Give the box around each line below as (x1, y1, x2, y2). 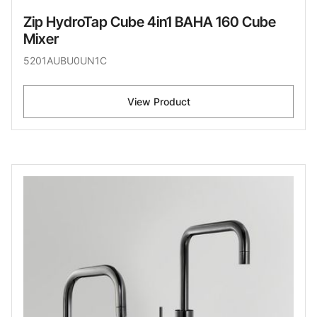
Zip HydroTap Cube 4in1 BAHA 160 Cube (23, 13, 276, 30)
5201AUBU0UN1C (23, 54, 107, 67)
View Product (127, 95, 190, 108)
